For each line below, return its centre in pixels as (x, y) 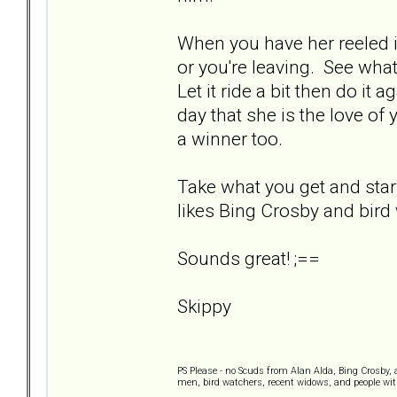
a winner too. (230, 138)
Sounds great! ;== (249, 258)
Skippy (204, 306)
